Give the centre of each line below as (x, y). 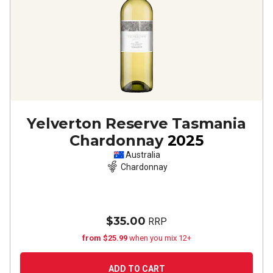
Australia (143, 155)
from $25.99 (105, 238)
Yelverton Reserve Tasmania (136, 123)
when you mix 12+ (160, 238)
